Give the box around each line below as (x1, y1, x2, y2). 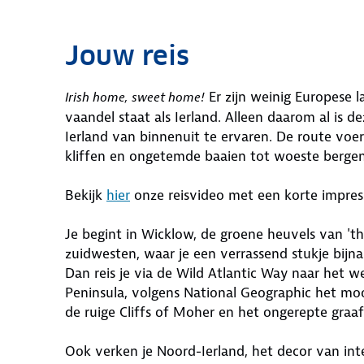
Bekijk (65, 186, 106, 204)
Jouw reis (65, 39, 189, 72)
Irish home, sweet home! (65, 89, 205, 106)
